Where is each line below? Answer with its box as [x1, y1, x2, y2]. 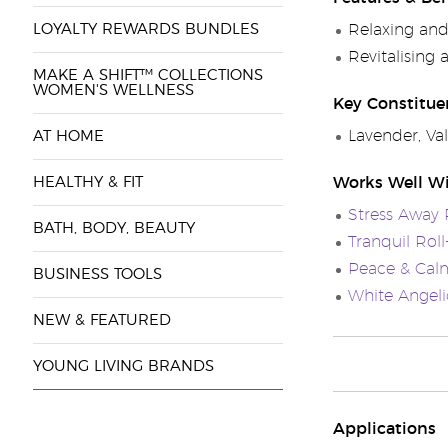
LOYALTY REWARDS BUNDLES [32, 22, 259, 37]
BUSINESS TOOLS [32, 267, 162, 282]
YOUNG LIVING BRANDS [32, 359, 214, 374]
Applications [332, 421, 436, 437]
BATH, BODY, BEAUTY [32, 221, 195, 236]
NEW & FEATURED [32, 313, 171, 328]
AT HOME [32, 129, 104, 144]
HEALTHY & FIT [32, 175, 143, 190]
